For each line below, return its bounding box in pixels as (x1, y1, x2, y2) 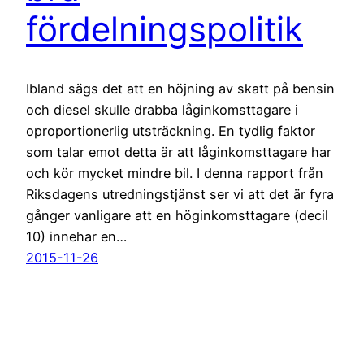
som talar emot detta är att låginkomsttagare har (26, 143, 331, 160)
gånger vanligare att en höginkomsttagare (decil (26, 206, 328, 223)
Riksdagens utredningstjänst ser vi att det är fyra (26, 185, 334, 202)
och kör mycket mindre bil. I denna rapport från (26, 164, 323, 181)
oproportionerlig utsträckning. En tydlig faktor (26, 122, 315, 139)
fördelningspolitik (26, 7, 303, 50)
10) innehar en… (26, 227, 127, 245)
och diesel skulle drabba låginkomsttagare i (26, 101, 298, 118)
